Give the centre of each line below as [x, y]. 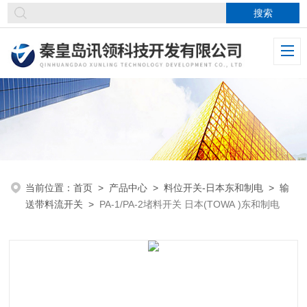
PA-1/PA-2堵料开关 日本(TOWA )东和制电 [190, 204]
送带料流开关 [54, 204]
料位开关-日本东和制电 [214, 187]
